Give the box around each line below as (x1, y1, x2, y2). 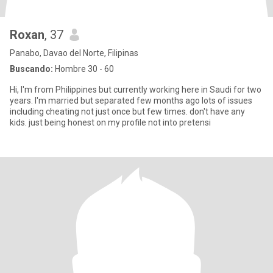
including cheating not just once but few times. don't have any (10, 107, 245, 116)
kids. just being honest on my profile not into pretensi (10, 118, 211, 127)
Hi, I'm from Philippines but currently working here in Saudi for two (10, 85, 261, 94)
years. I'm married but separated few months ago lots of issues (10, 96, 252, 105)
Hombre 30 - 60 (53, 64, 114, 74)
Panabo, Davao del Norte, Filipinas (10, 48, 138, 58)
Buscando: (10, 64, 53, 74)
